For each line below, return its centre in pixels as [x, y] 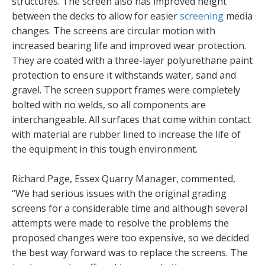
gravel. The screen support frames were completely [126, 90]
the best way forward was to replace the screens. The [130, 252]
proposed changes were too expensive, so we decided [130, 237]
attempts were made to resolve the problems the [120, 223]
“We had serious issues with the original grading [119, 193]
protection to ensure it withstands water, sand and [124, 75]
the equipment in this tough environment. [105, 149]
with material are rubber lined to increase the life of [126, 134]
